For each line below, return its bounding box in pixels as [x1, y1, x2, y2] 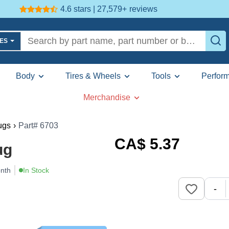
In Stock [23, 166, 49, 174]
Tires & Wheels [65, 72, 121, 80]
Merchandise [83, 93, 130, 102]
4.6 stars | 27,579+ [60, 4, 127, 13]
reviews [129, 4, 157, 13]
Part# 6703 [18, 121, 58, 130]
